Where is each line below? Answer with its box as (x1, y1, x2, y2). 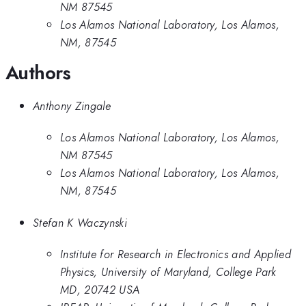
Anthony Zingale (33, 97, 111, 114)
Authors (5, 58, 71, 87)
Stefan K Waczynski (33, 214, 127, 231)
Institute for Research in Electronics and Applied (60, 246, 292, 263)
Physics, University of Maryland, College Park (60, 264, 277, 281)
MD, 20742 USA (60, 281, 140, 298)
